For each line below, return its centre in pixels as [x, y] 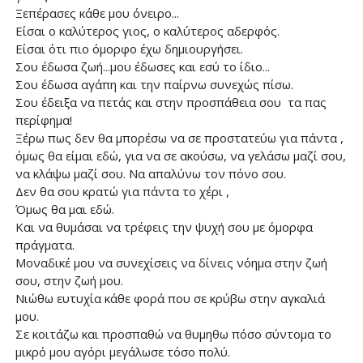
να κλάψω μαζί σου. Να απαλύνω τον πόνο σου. [150, 173]
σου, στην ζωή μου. [69, 280]
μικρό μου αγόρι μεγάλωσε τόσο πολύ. [122, 352]
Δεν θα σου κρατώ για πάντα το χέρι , [122, 191]
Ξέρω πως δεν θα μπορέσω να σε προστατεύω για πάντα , [179, 138]
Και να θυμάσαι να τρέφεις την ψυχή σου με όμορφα [164, 227]
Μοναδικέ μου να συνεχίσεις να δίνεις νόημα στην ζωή [171, 263]
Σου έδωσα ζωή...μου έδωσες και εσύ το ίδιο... [142, 66]
